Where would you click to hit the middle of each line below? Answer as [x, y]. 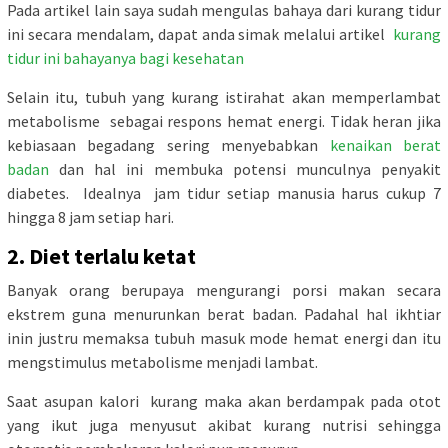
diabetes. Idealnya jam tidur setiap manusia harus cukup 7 [224, 193]
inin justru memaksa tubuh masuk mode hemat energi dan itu [224, 338]
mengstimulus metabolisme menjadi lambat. [162, 362]
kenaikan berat [385, 145]
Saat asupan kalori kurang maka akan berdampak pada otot [224, 401]
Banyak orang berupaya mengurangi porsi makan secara [224, 290]
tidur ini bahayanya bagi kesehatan [125, 58]
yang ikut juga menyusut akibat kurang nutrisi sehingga [224, 425]
